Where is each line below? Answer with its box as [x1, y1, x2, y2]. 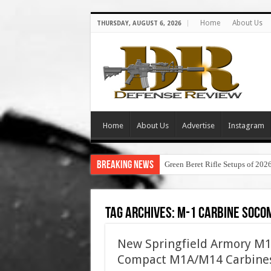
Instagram [227, 121, 264, 130]
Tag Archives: [105, 206, 177, 222]
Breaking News [96, 160, 154, 171]
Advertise [181, 121, 215, 130]
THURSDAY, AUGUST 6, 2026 [96, 20, 181, 27]
